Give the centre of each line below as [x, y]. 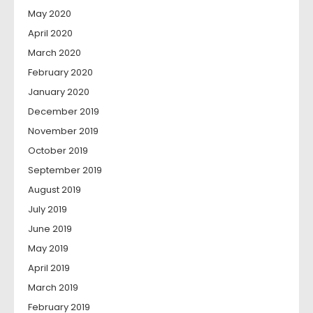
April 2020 [50, 34]
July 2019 [48, 210]
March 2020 [54, 53]
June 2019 [50, 229]
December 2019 [64, 112]
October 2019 [58, 151]
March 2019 [53, 288]
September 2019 [65, 170]
